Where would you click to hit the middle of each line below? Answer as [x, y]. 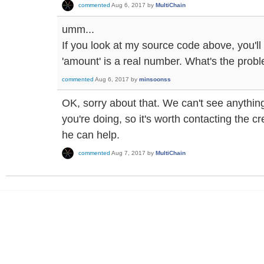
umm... [78, 29]
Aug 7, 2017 [128, 153]
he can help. [91, 135]
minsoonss [155, 80]
